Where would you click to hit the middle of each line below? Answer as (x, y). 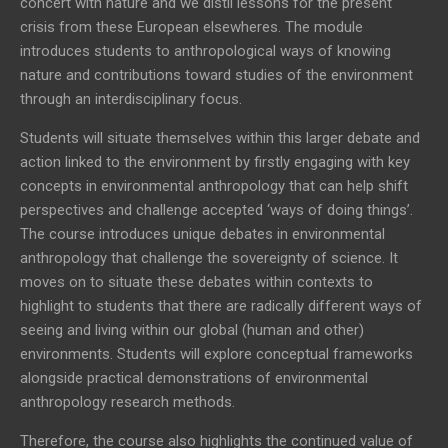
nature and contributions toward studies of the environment (216, 74)
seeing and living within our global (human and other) (192, 329)
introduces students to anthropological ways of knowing (205, 50)
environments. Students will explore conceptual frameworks (216, 353)
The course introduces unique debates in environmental (202, 233)
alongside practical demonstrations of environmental (194, 377)
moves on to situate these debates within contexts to (196, 281)
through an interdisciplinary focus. (131, 98)
